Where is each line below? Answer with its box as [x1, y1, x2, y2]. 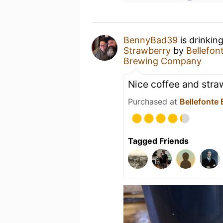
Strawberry [123, 45, 171, 56]
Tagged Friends [128, 136, 189, 146]
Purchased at [128, 97, 180, 107]
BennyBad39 [123, 35, 178, 45]
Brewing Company [123, 56, 202, 66]
